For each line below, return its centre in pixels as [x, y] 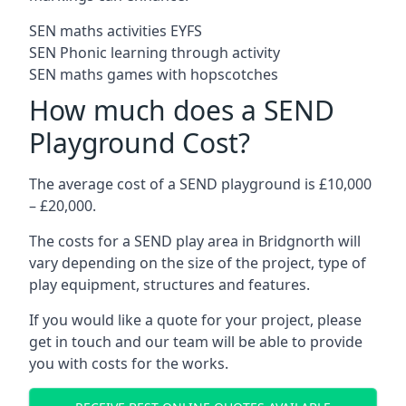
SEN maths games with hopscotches [154, 74]
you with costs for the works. [129, 363]
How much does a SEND [182, 110]
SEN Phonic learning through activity [155, 53]
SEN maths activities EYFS [116, 31]
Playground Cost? [140, 143]
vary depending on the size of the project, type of [198, 263]
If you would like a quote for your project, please [195, 320]
